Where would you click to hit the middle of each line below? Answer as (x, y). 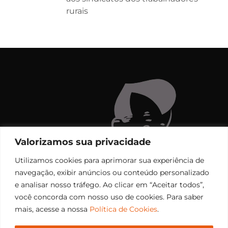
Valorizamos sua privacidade (83, 142)
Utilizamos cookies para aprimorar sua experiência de (109, 160)
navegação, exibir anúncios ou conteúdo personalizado (112, 172)
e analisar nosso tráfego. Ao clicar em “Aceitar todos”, (109, 184)
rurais (77, 11)
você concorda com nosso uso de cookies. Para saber (109, 197)
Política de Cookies (123, 209)
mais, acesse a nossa (52, 209)
